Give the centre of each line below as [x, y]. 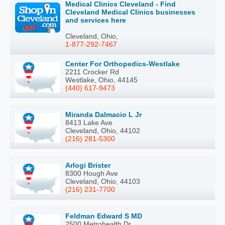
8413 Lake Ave [89, 122]
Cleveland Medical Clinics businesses [130, 12]
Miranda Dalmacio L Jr [103, 114]
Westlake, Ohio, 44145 [101, 80]
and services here [96, 20]
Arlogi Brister [88, 165]
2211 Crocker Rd [92, 72]
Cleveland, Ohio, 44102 [103, 130]
